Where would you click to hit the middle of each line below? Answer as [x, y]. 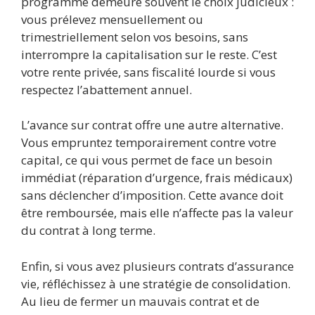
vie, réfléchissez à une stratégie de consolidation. [156, 283]
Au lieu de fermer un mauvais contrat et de [140, 301]
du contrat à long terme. [88, 231]
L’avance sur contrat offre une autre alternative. [152, 125]
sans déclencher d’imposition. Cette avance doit [152, 195]
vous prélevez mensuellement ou [112, 19]
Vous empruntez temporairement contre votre [149, 143]
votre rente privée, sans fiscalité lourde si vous [148, 72]
